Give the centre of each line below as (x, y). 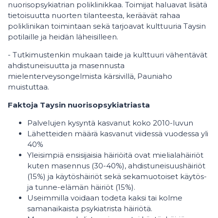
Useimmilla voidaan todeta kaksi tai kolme (105, 198)
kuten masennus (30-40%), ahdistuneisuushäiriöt (116, 166)
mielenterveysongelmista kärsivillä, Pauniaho (90, 76)
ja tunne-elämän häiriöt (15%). (81, 187)
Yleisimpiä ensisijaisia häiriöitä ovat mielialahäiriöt (115, 155)
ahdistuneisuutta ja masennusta (66, 65)
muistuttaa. (28, 87)
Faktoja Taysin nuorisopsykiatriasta (79, 105)
